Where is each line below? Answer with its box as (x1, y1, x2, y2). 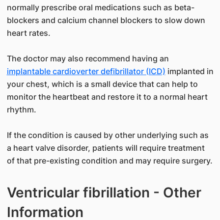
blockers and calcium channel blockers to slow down (6, 15, 205, 25)
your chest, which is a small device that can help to (6, 79, 198, 89)
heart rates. (6, 28, 51, 38)
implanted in (165, 66, 214, 76)
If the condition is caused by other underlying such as (6, 130, 209, 140)
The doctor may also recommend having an (6, 54, 169, 63)
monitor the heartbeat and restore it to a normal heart (6, 92, 208, 102)
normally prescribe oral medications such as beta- (6, 2, 194, 12)
